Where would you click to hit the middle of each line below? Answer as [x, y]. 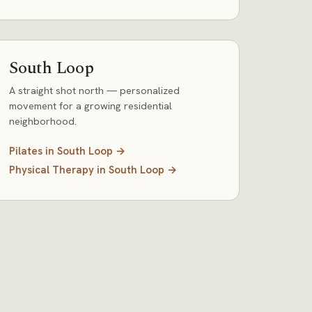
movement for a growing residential [91, 106]
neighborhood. [43, 121]
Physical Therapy [52, 170]
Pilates [26, 151]
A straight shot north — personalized [94, 90]
